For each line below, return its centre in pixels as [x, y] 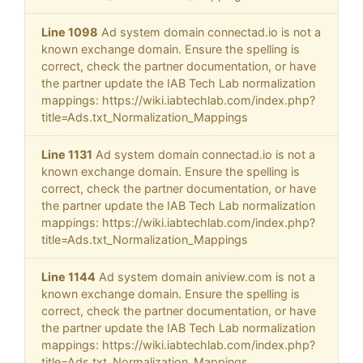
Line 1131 [67, 155]
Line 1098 [70, 32]
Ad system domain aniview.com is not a [205, 277]
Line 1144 [68, 277]
